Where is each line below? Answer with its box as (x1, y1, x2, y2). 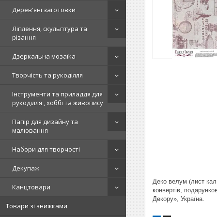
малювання (12, 126, 48, 135)
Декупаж (12, 164, 39, 172)
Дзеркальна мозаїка (12, 52, 76, 61)
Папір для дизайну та (12, 117, 78, 126)
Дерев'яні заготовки (12, 5, 76, 14)
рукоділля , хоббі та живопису (12, 98, 103, 107)
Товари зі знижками (6, 201, 67, 210)
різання (12, 33, 36, 42)
